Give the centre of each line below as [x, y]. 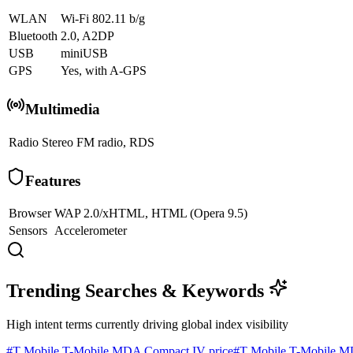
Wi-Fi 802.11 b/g [103, 19]
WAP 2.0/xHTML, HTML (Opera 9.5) [151, 214]
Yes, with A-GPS [104, 71]
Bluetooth [33, 36]
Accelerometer [91, 231]
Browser [30, 214]
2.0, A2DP [87, 36]
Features [53, 180]
